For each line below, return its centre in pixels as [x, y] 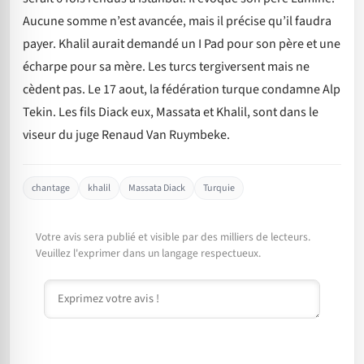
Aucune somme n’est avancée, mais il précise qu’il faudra [177, 21]
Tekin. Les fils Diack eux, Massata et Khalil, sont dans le [171, 112]
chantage [51, 188]
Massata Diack [157, 188]
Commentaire [80, 288]
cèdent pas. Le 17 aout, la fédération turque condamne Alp [182, 89]
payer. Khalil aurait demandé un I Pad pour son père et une [182, 43]
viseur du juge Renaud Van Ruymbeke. [126, 134]
